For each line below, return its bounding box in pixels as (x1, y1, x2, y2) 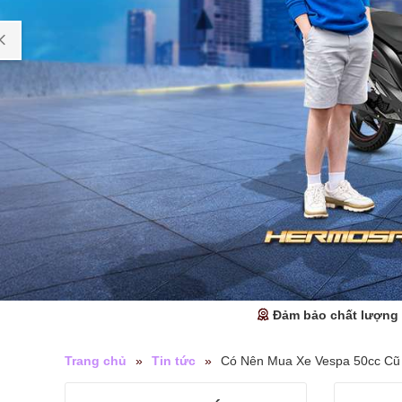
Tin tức (152, 354, 196, 368)
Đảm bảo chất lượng (273, 308, 398, 323)
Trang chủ (65, 354, 127, 368)
